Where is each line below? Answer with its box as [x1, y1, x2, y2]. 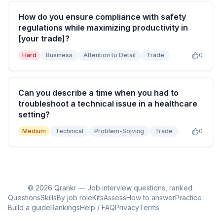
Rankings [50, 203, 80, 212]
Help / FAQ [80, 203, 115, 212]
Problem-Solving [94, 127, 144, 135]
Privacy [115, 203, 139, 212]
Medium [22, 127, 46, 135]
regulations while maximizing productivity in [18, 23, 188, 33]
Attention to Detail [83, 51, 136, 59]
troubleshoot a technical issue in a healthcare [18, 99, 197, 109]
